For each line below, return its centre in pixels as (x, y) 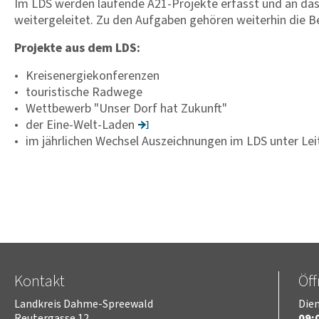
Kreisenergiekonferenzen (93, 76)
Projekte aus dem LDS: (77, 48)
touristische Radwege (84, 92)
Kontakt (40, 281)
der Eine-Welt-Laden (80, 125)
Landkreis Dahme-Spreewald (84, 304)
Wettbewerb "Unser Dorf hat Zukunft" (126, 109)
